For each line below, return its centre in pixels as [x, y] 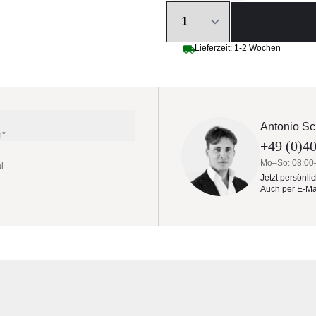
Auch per [279, 189]
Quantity [187, 9]
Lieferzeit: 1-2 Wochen [238, 48]
